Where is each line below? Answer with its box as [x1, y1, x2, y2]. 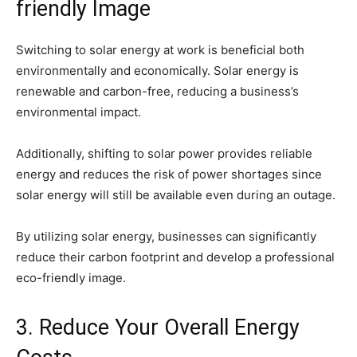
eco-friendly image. [16, 269, 126, 285]
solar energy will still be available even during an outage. [16, 186, 335, 202]
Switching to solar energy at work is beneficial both [16, 41, 304, 57]
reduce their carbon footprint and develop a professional [16, 249, 335, 265]
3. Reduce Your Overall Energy [16, 314, 300, 340]
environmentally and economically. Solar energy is [16, 62, 299, 78]
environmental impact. [16, 104, 141, 120]
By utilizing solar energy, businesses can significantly [16, 228, 316, 244]
